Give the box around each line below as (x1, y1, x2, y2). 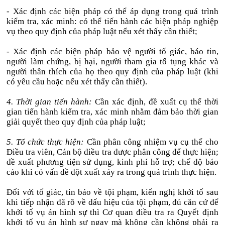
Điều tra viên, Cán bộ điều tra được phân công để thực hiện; (7, 147, 218, 157)
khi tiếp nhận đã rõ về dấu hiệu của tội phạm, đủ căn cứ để (7, 197, 218, 207)
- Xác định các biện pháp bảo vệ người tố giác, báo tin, (7, 47, 218, 56)
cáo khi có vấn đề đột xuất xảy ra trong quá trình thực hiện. (7, 167, 217, 177)
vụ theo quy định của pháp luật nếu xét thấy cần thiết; (7, 27, 198, 36)
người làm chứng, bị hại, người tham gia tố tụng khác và (7, 57, 218, 66)
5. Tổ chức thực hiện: (7, 137, 84, 147)
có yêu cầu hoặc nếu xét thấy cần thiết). (7, 77, 148, 86)
